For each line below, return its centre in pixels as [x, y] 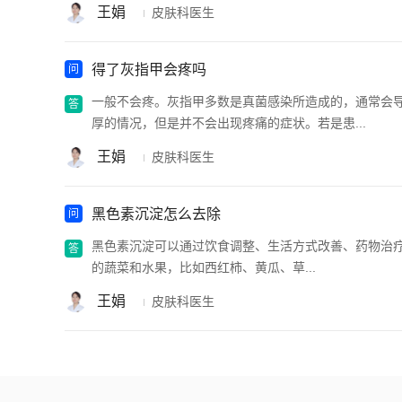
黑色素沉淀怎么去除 [156, 214]
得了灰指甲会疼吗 [149, 69]
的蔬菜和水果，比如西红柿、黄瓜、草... [204, 267]
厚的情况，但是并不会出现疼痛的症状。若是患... [229, 122]
